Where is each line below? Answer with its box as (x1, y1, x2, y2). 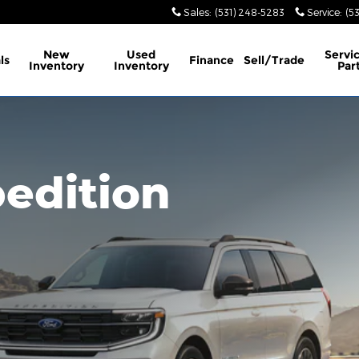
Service (307, 6, 340, 18)
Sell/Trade (244, 53, 305, 67)
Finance (189, 53, 235, 67)
